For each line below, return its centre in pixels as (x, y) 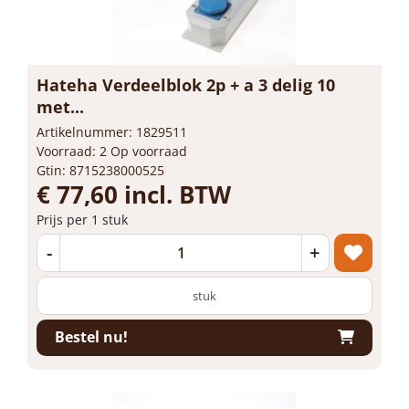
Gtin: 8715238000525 (100, 170)
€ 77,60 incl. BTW (134, 194)
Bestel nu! (91, 337)
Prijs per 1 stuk (82, 219)
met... (60, 106)
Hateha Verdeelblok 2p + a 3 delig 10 (186, 84)
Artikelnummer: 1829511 (112, 131)
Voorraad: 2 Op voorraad (112, 151)
